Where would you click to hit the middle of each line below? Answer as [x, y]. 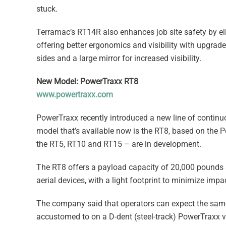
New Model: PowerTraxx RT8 [87, 81]
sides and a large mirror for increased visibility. [119, 58]
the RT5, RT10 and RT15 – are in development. [119, 144]
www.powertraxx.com [75, 94]
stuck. [47, 9]
